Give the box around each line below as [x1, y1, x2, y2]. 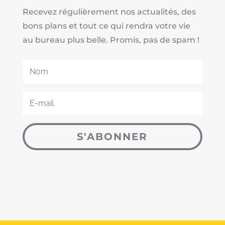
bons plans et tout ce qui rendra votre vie [22, 21, 190, 31]
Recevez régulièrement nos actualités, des [22, 7, 196, 17]
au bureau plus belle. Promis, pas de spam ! [22, 35, 199, 45]
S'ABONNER [77, 131, 148, 143]
